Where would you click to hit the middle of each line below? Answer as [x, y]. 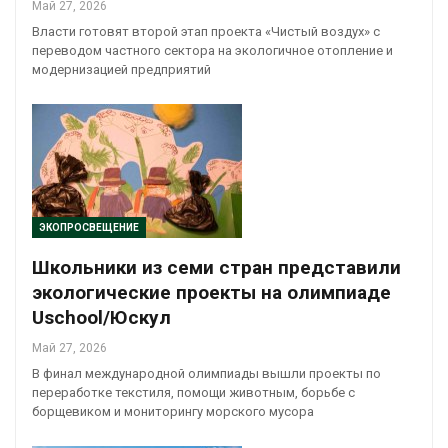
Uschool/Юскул [101, 318]
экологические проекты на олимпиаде [211, 293]
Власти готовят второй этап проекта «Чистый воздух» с [206, 31]
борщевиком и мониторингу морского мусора [173, 412]
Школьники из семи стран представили [216, 268]
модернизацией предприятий [121, 69]
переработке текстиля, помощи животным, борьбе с [193, 393]
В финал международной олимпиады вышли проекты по [206, 374]
